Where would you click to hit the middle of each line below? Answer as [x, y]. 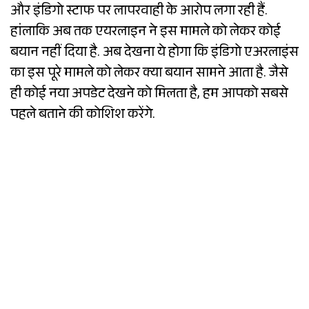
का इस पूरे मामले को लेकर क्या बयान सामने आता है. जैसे [149, 75]
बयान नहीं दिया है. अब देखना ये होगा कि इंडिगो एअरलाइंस [154, 54]
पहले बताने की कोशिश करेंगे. [83, 116]
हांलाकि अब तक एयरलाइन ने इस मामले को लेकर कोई [146, 33]
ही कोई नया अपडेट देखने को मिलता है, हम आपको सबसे [149, 96]
